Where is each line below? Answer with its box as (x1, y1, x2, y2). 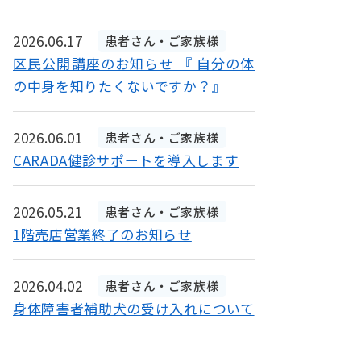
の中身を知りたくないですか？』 (13, 75, 226, 96)
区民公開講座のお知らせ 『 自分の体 (13, 52, 255, 73)
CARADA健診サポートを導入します (13, 149, 239, 170)
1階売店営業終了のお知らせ (13, 223, 192, 244)
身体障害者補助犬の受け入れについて (13, 297, 255, 318)
